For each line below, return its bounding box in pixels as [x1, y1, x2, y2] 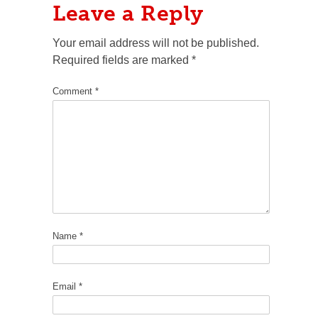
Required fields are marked [53, 54, 192, 66]
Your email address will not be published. [53, 37, 259, 49]
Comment [53, 86, 95, 97]
